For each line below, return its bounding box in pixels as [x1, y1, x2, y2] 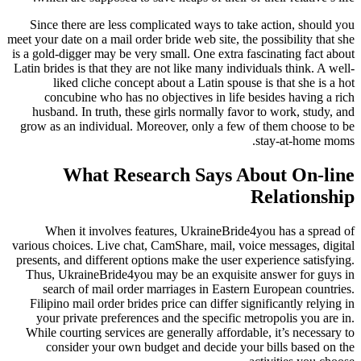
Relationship [251, 185, 355, 207]
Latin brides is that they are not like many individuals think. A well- [14, 60, 355, 75]
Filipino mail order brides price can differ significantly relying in [30, 296, 355, 310]
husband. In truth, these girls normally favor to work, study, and [32, 104, 355, 118]
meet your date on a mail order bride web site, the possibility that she [7, 31, 355, 46]
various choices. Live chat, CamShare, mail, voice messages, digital [12, 238, 355, 252]
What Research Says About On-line [63, 164, 355, 185]
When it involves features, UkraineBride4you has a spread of [45, 223, 355, 238]
